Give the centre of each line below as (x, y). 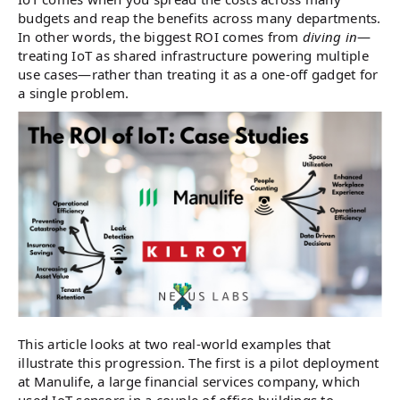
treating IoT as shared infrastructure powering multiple (193, 55)
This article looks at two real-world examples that (175, 343)
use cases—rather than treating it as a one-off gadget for (198, 74)
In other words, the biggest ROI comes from (160, 37)
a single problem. (74, 93)
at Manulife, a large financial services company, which (189, 381)
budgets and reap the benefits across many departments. (200, 18)
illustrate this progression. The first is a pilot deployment (198, 362)
